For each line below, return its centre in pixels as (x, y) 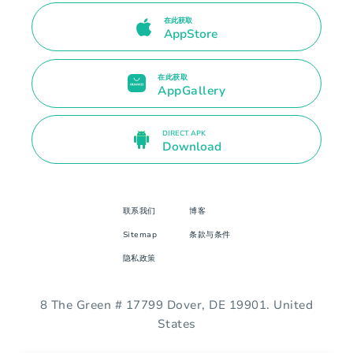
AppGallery (191, 90)
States (176, 323)
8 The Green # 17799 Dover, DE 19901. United (176, 305)
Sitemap (139, 234)
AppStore (190, 33)
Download (191, 147)
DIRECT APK (184, 134)
